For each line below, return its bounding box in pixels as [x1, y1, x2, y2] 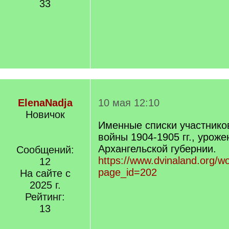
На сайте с [19, 168, 71, 179]
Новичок [25, 109, 65, 120]
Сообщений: [16, 144, 74, 155]
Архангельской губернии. [98, 143, 216, 154]
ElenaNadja [17, 97, 73, 108]
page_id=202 [98, 167, 157, 178]
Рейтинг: [25, 191, 65, 202]
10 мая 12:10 [98, 97, 159, 108]
